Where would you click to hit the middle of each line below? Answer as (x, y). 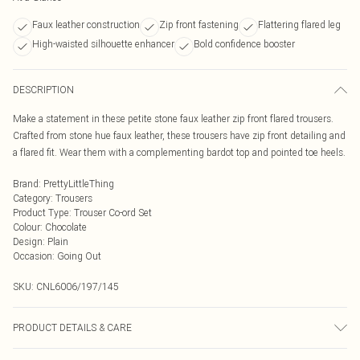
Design (28, 241)
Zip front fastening (199, 25)
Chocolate (66, 227)
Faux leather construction (86, 25)
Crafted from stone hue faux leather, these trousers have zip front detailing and (179, 135)
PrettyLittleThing (79, 184)
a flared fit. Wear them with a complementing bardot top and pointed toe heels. (179, 152)
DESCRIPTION (43, 90)
